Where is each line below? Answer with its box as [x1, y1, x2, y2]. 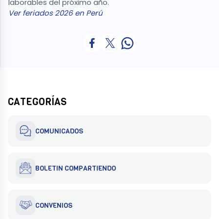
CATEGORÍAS [8, 95, 66, 109]
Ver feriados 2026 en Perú [8, 8, 103, 19]
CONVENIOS [35, 200, 72, 210]
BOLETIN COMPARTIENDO [35, 163, 116, 173]
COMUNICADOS [35, 126, 83, 136]
